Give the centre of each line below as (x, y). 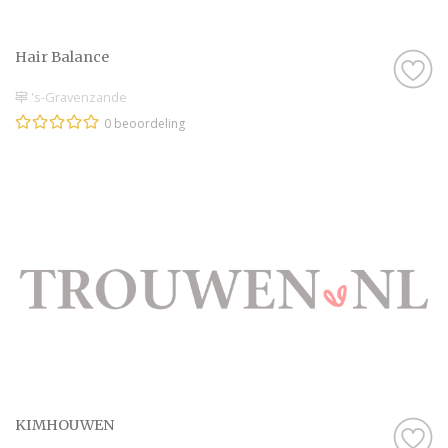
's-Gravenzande (77, 96)
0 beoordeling (144, 123)
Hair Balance (62, 57)
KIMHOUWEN (64, 424)
